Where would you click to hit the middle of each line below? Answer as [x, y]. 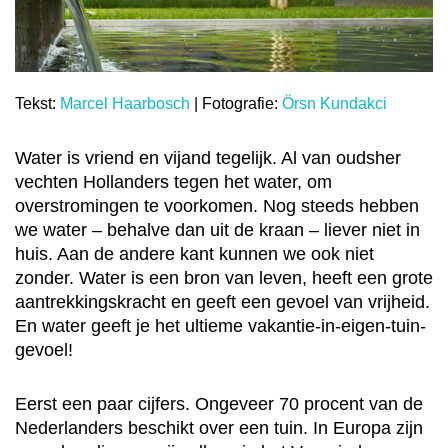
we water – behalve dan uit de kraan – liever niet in [217, 230]
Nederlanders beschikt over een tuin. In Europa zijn [219, 428]
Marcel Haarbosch [125, 104]
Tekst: [37, 104]
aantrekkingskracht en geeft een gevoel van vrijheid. [222, 302]
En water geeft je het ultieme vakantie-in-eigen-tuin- [220, 326]
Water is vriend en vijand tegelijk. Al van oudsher [208, 158]
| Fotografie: [236, 104]
